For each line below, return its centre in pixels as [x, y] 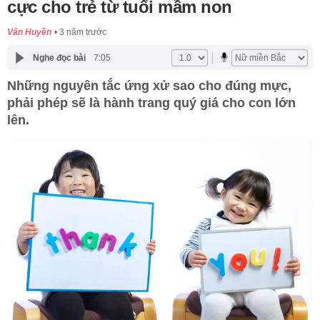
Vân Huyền [29, 32]
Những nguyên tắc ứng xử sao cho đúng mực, [149, 86]
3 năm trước [83, 32]
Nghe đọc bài [59, 57]
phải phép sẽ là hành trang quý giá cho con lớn [151, 103]
